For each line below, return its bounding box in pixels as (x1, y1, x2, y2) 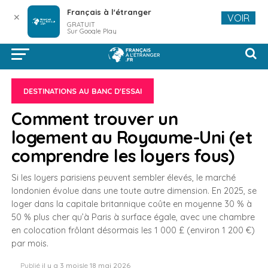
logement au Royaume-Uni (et (11, 126, 252, 148)
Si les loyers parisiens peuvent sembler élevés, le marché (11, 172, 236, 183)
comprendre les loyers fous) (11, 145, 234, 166)
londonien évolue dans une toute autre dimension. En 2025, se (11, 185, 257, 196)
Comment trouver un (11, 108, 178, 129)
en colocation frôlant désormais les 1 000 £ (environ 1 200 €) (11, 225, 255, 236)
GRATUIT (66, 20, 95, 29)
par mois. (11, 238, 48, 249)
